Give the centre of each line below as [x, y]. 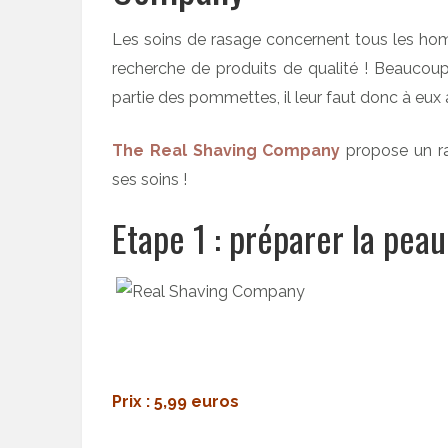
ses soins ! [149, 179]
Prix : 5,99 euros [175, 401]
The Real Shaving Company [226, 150]
